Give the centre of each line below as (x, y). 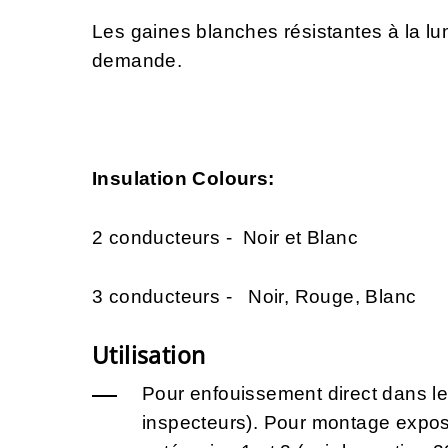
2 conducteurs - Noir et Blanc (228, 238)
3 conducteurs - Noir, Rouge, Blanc (254, 297)
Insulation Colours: (183, 179)
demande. (140, 61)
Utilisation (149, 355)
